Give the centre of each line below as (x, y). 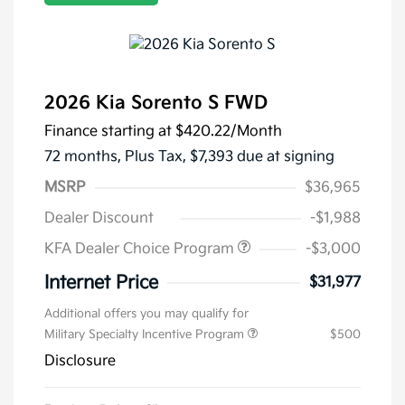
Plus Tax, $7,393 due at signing (230, 157)
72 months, (85, 157)
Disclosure (80, 362)
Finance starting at (108, 132)
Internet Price (101, 283)
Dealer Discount (99, 219)
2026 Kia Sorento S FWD (156, 104)
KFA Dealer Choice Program (141, 250)
